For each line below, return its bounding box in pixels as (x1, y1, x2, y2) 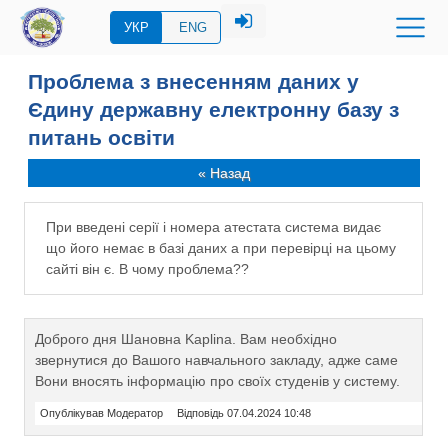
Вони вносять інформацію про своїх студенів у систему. (35, 372, 401, 389)
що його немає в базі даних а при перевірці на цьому (46, 240, 397, 257)
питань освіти (28, 126, 176, 149)
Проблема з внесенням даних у (28, 70, 360, 93)
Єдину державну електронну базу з (28, 98, 400, 121)
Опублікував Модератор (40, 406, 164, 419)
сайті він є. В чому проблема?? (46, 261, 250, 278)
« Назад (198, 165, 250, 181)
